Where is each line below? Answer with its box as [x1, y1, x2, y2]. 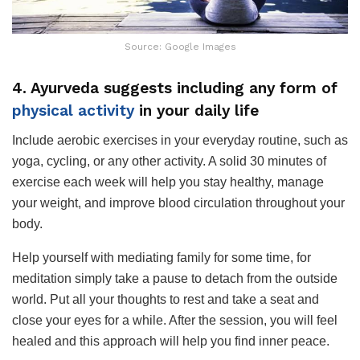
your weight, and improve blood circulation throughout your [12, 195, 345, 210]
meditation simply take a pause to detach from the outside [12, 271, 337, 285]
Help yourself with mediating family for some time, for [12, 250, 311, 264]
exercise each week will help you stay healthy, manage [12, 174, 324, 189]
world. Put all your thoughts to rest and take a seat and [12, 292, 319, 306]
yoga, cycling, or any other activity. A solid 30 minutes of [12, 153, 326, 168]
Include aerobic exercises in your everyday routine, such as [12, 133, 348, 147]
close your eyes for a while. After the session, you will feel [12, 313, 337, 327]
